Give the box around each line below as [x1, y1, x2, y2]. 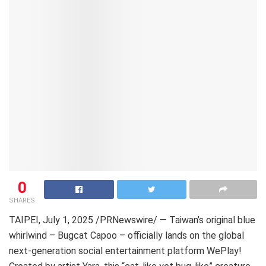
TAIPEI [9, 214, 39, 226]
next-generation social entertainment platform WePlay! [9, 245, 242, 256]
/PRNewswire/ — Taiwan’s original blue [93, 214, 255, 226]
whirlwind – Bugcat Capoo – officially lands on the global [9, 229, 244, 241]
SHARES [9, 196, 35, 204]
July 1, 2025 [43, 214, 93, 226]
